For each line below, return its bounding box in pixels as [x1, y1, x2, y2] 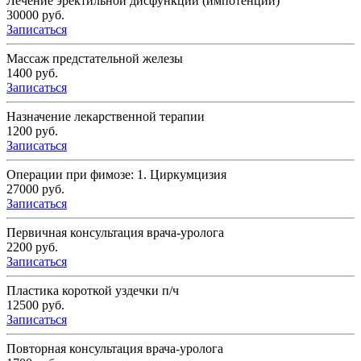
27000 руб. [6, 182, 64, 197]
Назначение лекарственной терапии [6, 110, 205, 124]
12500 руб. [6, 298, 64, 313]
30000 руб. [6, 8, 64, 23]
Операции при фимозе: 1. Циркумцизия [6, 168, 226, 182]
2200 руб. [6, 240, 58, 255]
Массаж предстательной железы [6, 52, 183, 66]
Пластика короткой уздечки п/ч [6, 284, 179, 298]
